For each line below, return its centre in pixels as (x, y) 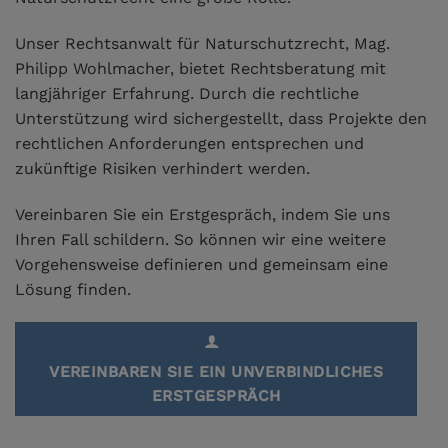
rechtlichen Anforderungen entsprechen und (189, 143)
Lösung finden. (73, 289)
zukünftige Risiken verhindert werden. (162, 168)
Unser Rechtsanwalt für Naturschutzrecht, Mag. (202, 43)
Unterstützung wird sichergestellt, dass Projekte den (221, 118)
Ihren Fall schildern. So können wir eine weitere (200, 239)
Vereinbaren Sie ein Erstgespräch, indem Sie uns (202, 214)
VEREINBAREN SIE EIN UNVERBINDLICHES (216, 372)
